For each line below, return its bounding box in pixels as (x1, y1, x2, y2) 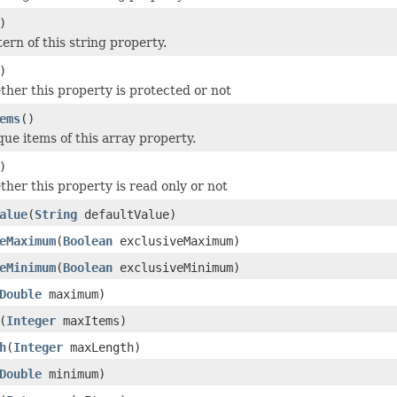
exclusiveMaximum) (113, 233, 240, 248)
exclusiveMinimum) (113, 260, 240, 275)
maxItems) (56, 313, 127, 328)
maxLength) (63, 339, 141, 354)
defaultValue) (77, 206, 176, 222)
